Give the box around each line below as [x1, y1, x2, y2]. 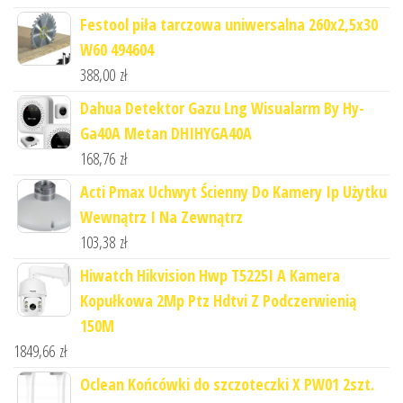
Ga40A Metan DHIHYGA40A [80, 121, 252, 144]
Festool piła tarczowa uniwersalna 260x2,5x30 [80, 13, 378, 35]
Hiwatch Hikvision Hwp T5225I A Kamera [80, 264, 340, 286]
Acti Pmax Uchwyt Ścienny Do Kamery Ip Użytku [80, 180, 387, 202]
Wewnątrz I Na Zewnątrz [80, 205, 243, 228]
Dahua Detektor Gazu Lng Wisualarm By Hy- [80, 96, 364, 119]
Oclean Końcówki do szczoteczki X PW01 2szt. [80, 372, 374, 395]
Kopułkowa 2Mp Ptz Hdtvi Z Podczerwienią [80, 289, 356, 311]
